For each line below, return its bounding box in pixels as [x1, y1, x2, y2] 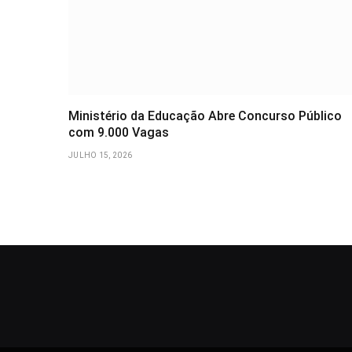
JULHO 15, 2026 [68, 151, 133, 159]
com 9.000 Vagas [68, 125, 169, 140]
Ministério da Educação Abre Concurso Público [68, 108, 342, 123]
